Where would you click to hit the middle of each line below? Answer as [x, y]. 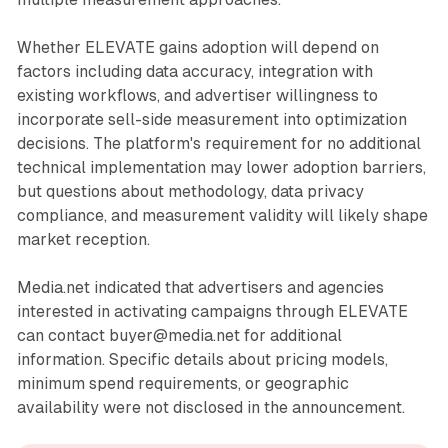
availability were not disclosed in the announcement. [210, 408]
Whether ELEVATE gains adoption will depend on [197, 48]
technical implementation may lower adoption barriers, [221, 168]
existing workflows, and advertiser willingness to [197, 96]
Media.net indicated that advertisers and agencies [200, 288]
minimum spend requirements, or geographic [182, 384]
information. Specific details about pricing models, [202, 360]
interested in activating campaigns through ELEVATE [212, 312]
